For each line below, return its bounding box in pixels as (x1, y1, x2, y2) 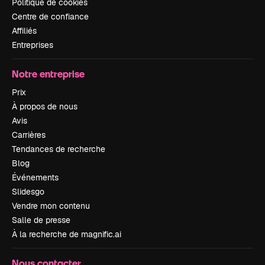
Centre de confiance (12, 11, 89, 22)
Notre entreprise (12, 67, 85, 80)
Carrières (12, 130, 46, 140)
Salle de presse (12, 215, 70, 225)
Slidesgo (12, 186, 44, 197)
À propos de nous (12, 101, 77, 112)
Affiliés (12, 25, 37, 36)
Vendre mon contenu (12, 201, 90, 211)
